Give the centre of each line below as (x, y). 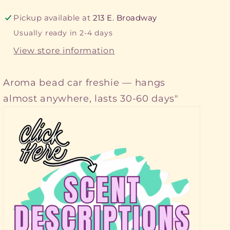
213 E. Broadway (125, 18)
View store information (64, 50)
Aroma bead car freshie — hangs (84, 83)
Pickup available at (53, 18)
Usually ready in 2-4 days (63, 33)
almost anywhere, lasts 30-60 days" (91, 99)
